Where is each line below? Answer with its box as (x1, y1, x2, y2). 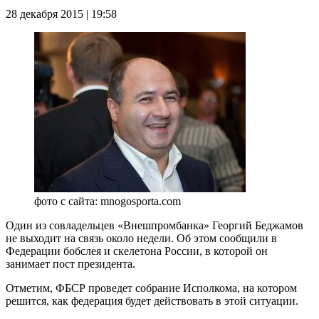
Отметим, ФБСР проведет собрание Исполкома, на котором (6, 281, 297, 294)
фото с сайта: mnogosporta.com (34, 194, 181, 207)
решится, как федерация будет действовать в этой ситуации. (6, 294, 298, 307)
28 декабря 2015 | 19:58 (6, 7, 117, 20)
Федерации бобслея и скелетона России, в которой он (6, 244, 268, 257)
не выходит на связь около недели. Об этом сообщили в (6, 231, 277, 244)
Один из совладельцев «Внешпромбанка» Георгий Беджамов (6, 219, 303, 231)
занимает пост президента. (6, 257, 135, 270)
